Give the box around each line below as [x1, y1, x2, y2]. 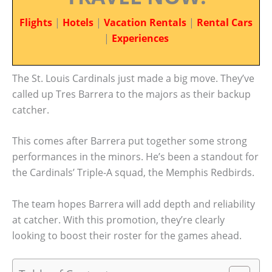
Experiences [111, 32, 169, 45]
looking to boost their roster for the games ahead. [12, 228, 242, 242]
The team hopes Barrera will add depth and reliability [12, 197, 255, 211]
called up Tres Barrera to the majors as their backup [12, 87, 251, 101]
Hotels [63, 16, 93, 29]
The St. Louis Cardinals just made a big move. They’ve [12, 71, 254, 85]
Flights [19, 16, 52, 29]
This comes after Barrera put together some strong [12, 134, 247, 148]
